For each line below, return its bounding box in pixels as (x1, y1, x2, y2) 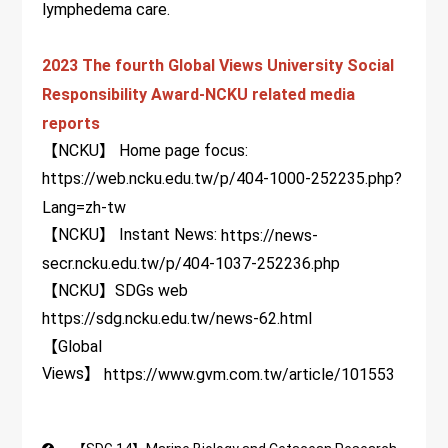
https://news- (221, 226, 319, 246)
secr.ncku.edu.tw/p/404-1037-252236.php (42, 254, 341, 274)
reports (42, 114, 101, 134)
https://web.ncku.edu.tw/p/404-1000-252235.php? (42, 169, 403, 189)
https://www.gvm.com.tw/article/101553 (104, 364, 396, 384)
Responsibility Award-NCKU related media (42, 85, 356, 105)
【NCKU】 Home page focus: (42, 141, 249, 161)
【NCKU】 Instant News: (42, 224, 222, 244)
